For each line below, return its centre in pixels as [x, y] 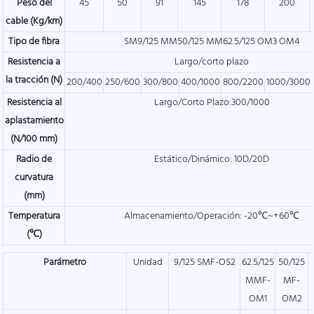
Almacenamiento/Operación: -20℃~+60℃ [212, 217]
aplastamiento [34, 121]
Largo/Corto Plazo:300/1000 [212, 103]
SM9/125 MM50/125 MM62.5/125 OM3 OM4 [212, 42]
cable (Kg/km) [34, 22]
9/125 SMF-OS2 [204, 262]
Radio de [34, 160]
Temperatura [34, 217]
